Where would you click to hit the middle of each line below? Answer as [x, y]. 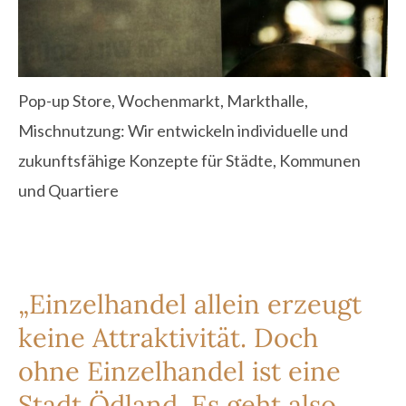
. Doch [279, 337]
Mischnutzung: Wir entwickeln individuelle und [183, 130]
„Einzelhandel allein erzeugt [190, 304]
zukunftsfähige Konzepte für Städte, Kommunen [189, 160]
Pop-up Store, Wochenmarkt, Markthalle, [163, 100]
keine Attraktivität [129, 337]
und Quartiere [68, 190]
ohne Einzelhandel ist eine [179, 371]
